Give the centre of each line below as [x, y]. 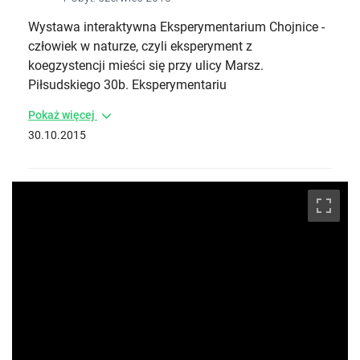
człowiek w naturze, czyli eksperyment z [140, 46]
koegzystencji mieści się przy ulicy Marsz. [146, 65]
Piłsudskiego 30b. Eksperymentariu [127, 85]
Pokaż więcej [63, 115]
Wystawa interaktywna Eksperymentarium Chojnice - [176, 27]
